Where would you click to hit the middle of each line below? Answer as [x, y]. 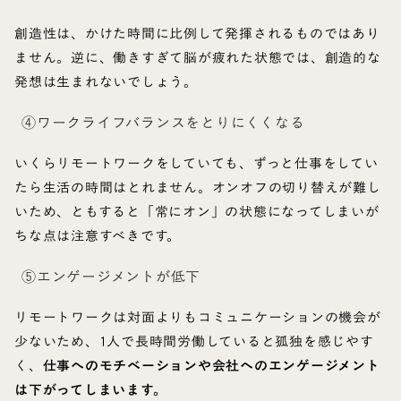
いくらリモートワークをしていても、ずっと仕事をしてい [196, 163]
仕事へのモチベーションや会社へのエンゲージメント [211, 366]
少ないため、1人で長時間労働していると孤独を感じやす [194, 341]
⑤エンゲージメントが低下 [111, 277]
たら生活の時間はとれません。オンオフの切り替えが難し [198, 188]
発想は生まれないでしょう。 [106, 82]
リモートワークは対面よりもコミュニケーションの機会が [198, 317]
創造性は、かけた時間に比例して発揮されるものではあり [197, 34]
